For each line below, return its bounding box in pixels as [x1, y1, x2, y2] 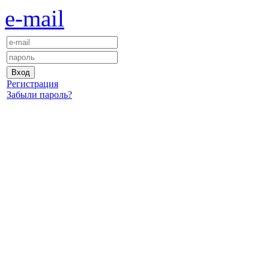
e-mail [5, 5, 64, 31]
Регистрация [7, 79, 58, 89]
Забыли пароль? [7, 89, 72, 100]
